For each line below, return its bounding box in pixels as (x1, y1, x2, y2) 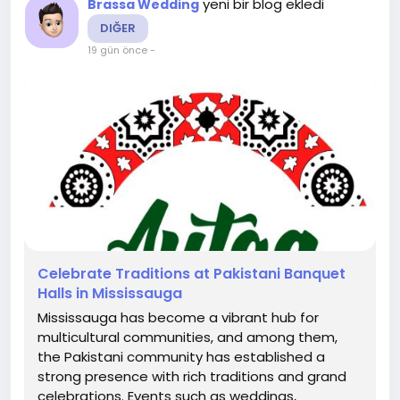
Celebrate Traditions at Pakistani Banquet (37, 262, 346, 284)
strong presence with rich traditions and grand (37, 366, 346, 386)
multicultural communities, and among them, (37, 327, 337, 346)
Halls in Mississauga (37, 282, 182, 304)
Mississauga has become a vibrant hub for (37, 307, 319, 327)
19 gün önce (87, 42, 147, 57)
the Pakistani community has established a (37, 346, 325, 366)
